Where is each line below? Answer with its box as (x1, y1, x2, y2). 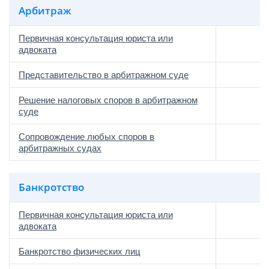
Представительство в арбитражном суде (19, 70, 189, 80)
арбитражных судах (19, 143, 101, 153)
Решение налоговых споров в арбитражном (19, 95, 198, 105)
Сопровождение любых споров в (19, 131, 154, 142)
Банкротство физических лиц (19, 246, 141, 256)
